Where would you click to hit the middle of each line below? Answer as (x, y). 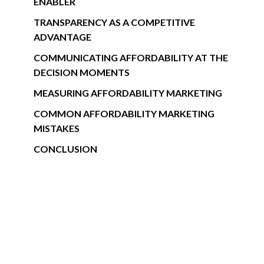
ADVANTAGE (62, 37)
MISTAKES (56, 128)
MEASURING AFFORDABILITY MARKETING (128, 93)
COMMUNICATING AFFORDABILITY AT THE (131, 57)
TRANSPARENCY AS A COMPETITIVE (114, 22)
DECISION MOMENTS (81, 72)
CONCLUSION (65, 149)
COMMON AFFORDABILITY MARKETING (124, 113)
